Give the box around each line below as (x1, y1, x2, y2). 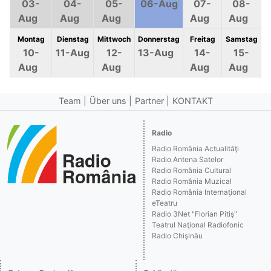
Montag (17, 34, 45, 44)
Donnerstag (138, 34, 180, 44)
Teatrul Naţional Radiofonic (152, 220, 244, 229)
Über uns (89, 96, 126, 106)
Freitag (189, 34, 215, 44)
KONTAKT (172, 96, 213, 106)
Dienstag (56, 34, 89, 44)
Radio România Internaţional (152, 188, 247, 197)
